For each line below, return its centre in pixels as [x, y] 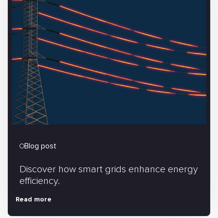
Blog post [43, 146]
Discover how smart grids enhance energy [109, 169]
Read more [34, 199]
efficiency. [40, 181]
